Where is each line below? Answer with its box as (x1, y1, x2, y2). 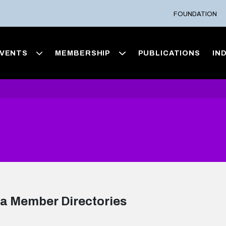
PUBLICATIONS (138, 49, 200, 58)
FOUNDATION (174, 10, 217, 18)
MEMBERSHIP (55, 49, 111, 58)
